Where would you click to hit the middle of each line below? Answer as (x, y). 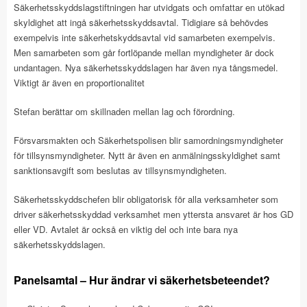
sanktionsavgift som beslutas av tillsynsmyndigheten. (120, 170)
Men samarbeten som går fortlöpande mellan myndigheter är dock (144, 52)
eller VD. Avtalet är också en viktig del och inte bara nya (126, 229)
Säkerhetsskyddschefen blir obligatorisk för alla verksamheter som (146, 199)
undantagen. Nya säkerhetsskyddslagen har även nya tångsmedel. (146, 67)
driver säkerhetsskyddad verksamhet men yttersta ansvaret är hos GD (153, 214)
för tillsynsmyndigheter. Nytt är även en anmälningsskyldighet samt (147, 155)
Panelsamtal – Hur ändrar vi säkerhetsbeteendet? (142, 280)
